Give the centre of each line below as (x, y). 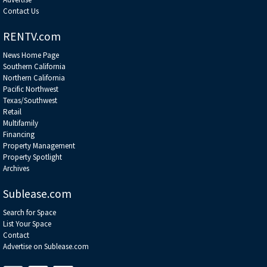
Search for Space (30, 212)
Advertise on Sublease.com (46, 246)
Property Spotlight (32, 157)
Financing (19, 134)
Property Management (39, 145)
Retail (12, 111)
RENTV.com (32, 37)
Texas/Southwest (30, 100)
